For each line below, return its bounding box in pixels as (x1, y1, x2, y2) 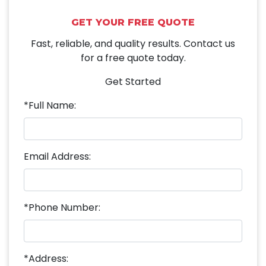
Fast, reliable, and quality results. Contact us (31, 36, 235, 50)
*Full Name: (24, 98, 76, 112)
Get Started (105, 74, 161, 88)
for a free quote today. (80, 50, 186, 65)
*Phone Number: (24, 200, 100, 214)
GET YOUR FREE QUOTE (71, 16, 195, 28)
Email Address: (24, 149, 91, 163)
